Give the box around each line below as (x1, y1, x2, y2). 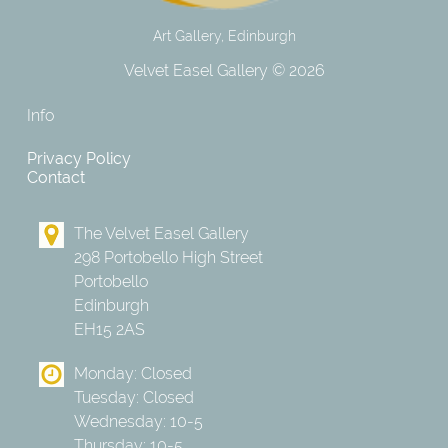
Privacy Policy (26, 148, 131, 168)
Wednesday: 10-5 (73, 411, 203, 431)
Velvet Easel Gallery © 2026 (123, 60, 325, 80)
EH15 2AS (73, 320, 145, 340)
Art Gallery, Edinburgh (152, 27, 296, 44)
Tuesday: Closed (73, 387, 194, 407)
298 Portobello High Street (73, 248, 263, 268)
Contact (26, 167, 85, 187)
